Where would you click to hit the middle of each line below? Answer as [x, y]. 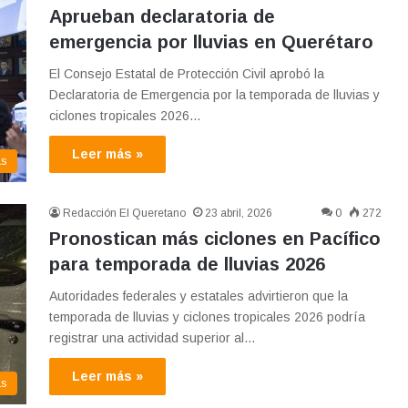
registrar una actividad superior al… [153, 338]
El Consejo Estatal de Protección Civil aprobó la [187, 74]
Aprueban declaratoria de [162, 17]
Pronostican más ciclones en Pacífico [215, 239]
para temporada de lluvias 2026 [187, 265]
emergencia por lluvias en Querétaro [211, 42]
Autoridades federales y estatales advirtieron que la [199, 296]
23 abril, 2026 [239, 214]
